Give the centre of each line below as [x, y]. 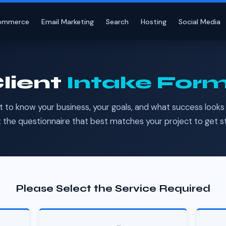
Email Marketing [68, 21]
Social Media [200, 21]
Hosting [154, 21]
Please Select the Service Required [113, 188]
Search [118, 21]
